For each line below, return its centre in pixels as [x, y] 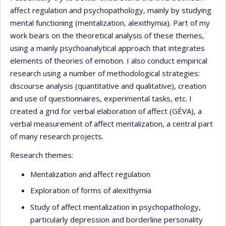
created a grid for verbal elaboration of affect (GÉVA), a [106, 111]
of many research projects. [57, 136]
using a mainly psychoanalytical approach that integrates [107, 48]
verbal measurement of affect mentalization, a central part [111, 123]
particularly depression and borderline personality [117, 219]
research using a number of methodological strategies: [105, 73]
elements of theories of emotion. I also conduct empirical [109, 60]
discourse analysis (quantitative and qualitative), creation [108, 86]
